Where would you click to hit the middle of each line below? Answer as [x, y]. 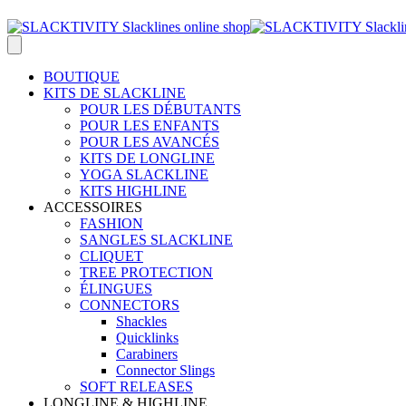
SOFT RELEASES [136, 387]
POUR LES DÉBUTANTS [160, 109]
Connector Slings [165, 370]
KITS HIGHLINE [133, 191]
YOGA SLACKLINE [144, 174]
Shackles [141, 321]
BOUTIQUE [82, 77]
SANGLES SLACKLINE [156, 240]
